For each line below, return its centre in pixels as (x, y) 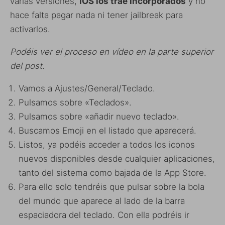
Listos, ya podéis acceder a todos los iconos (107, 145)
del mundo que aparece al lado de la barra (102, 201)
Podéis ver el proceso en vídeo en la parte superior (112, 52)
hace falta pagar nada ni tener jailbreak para (96, 15)
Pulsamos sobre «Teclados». (75, 103)
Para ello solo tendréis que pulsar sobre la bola (111, 187)
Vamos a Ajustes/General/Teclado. (87, 89)
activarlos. (30, 29)
